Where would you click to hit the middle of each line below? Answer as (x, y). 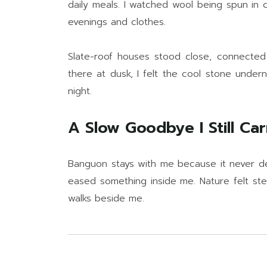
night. (80, 91)
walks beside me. (106, 198)
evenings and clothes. (117, 22)
